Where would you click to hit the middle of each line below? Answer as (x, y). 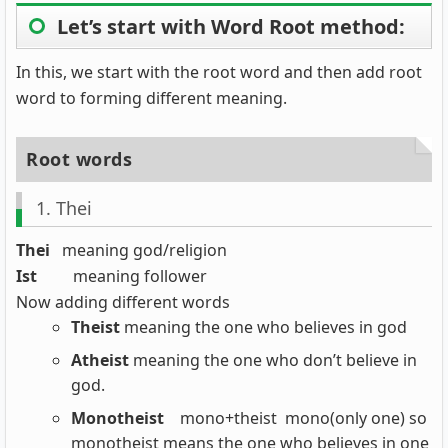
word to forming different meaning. (153, 97)
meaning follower (140, 275)
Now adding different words (123, 301)
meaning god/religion (144, 249)
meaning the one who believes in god (265, 326)
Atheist (102, 359)
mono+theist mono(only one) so (303, 417)
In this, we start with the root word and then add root (219, 71)
